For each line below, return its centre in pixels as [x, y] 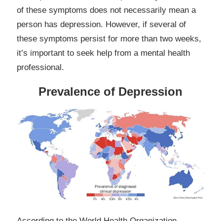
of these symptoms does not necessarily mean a [106, 10]
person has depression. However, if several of [101, 25]
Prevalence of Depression [110, 92]
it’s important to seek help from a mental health [103, 53]
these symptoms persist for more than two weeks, [109, 39]
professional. [40, 68]
